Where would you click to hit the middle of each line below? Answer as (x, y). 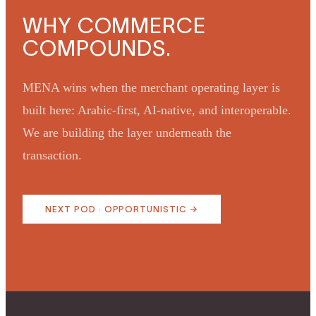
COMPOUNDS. (97, 48)
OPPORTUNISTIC (146, 209)
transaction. (52, 155)
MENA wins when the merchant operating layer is (151, 87)
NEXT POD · (75, 209)
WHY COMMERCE (114, 25)
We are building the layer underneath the (127, 132)
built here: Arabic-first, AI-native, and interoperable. (157, 110)
